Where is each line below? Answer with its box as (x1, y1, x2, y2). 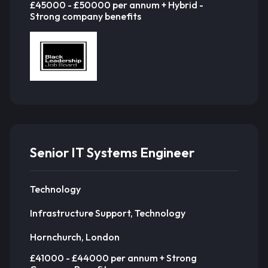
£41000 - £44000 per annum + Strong (30, 252, 197, 264)
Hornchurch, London (30, 230, 120, 243)
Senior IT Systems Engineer (30, 144, 194, 161)
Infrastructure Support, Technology (30, 206, 185, 219)
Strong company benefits (30, 10, 141, 22)
